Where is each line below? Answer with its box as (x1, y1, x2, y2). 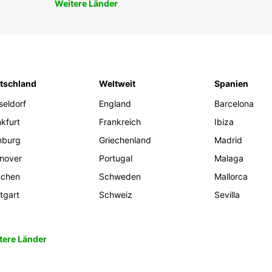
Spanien (214, 78, 249, 89)
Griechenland (99, 135, 152, 146)
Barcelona (214, 98, 254, 109)
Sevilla (214, 189, 240, 200)
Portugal (99, 153, 133, 164)
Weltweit (99, 78, 136, 89)
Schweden (99, 171, 141, 182)
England (99, 98, 132, 109)
